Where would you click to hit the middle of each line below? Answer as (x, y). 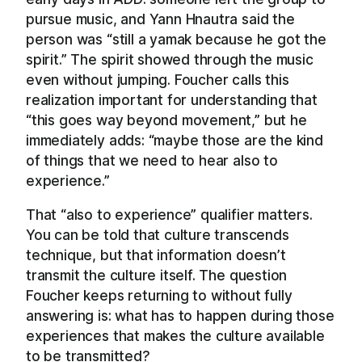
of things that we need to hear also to (152, 161)
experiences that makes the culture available (175, 336)
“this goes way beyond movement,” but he (166, 120)
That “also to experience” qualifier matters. (169, 215)
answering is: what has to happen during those (180, 316)
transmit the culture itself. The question (157, 276)
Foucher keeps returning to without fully (159, 296)
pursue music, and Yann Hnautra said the (160, 19)
